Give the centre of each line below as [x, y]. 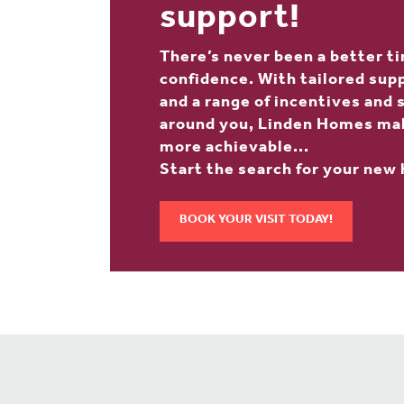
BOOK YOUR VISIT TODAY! [256, 221]
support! [230, 21]
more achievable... [234, 148]
